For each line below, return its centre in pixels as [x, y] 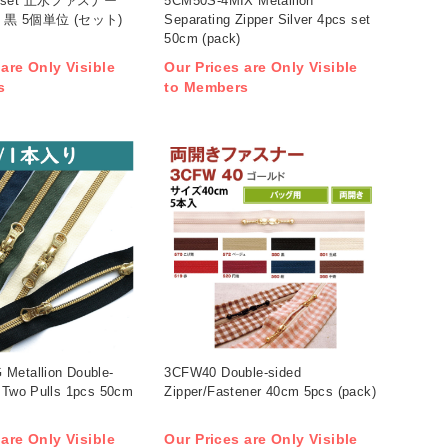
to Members [206, 87]
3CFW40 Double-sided [232, 372]
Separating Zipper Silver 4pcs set [267, 19]
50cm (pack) [202, 38]
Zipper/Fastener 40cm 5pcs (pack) [270, 391]
